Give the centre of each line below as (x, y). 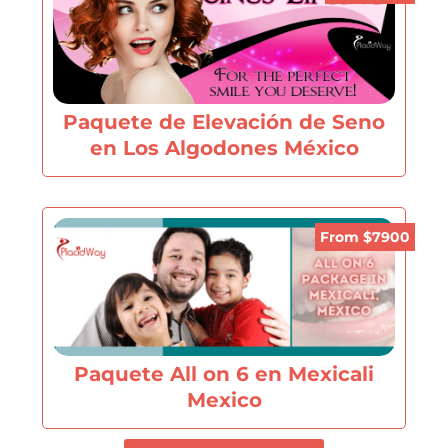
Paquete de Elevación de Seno (224, 121)
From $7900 (364, 236)
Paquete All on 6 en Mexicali (224, 374)
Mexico (224, 400)
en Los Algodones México (224, 147)
